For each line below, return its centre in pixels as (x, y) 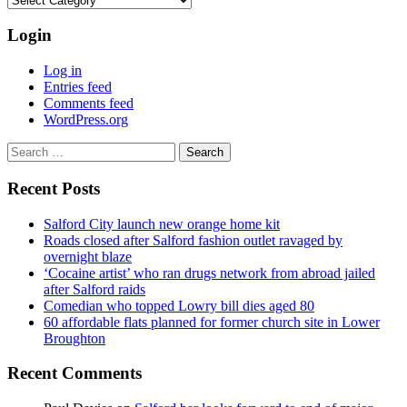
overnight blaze (88, 256)
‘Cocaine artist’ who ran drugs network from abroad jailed (209, 273)
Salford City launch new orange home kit (162, 223)
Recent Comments (74, 373)
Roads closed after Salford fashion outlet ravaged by (193, 240)
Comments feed (89, 104)
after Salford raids (94, 289)
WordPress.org (86, 120)
